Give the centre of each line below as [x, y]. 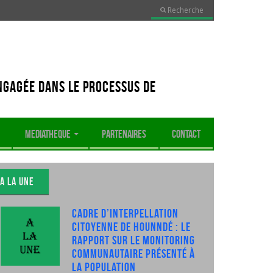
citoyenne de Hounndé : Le [131, 227]
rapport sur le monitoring [133, 240]
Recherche [185, 10]
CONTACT [186, 134]
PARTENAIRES [124, 134]
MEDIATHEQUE [49, 134]
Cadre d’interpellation [125, 213]
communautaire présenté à [133, 253]
